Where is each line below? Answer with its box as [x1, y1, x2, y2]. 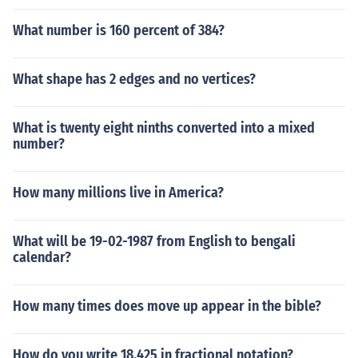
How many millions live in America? [13, 184, 224, 201]
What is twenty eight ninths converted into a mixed [13, 119, 315, 137]
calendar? [13, 249, 71, 266]
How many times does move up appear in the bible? [13, 297, 321, 315]
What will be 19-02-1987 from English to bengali [13, 233, 296, 250]
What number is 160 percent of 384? [13, 22, 225, 39]
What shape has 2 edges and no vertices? [13, 70, 256, 88]
